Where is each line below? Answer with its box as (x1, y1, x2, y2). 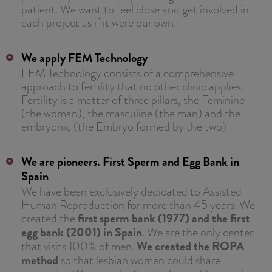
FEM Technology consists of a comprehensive (21, 64, 234, 81)
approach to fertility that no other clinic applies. (21, 77, 243, 95)
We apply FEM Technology (21, 49, 148, 67)
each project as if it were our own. (21, 13, 176, 31)
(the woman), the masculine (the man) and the (21, 104, 240, 121)
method (21, 251, 58, 269)
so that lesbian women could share (58, 251, 220, 268)
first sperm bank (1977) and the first (78, 209, 250, 227)
